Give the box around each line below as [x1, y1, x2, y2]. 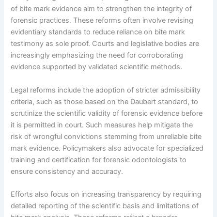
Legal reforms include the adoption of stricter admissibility [11, 85, 201, 94]
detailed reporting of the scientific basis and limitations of [11, 201, 199, 211]
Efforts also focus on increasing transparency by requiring [11, 190, 202, 199]
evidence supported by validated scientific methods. [11, 62, 183, 72]
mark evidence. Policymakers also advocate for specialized [11, 143, 204, 153]
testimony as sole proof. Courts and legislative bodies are [11, 39, 200, 48]
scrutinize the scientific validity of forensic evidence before [11, 108, 203, 118]
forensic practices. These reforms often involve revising [11, 16, 194, 25]
